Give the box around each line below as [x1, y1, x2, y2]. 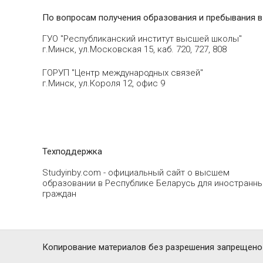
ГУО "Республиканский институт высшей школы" [42, 33, 242, 45]
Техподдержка [42, 146, 102, 157]
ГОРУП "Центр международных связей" [42, 68, 203, 79]
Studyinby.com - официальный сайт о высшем [42, 167, 230, 178]
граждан [42, 188, 76, 200]
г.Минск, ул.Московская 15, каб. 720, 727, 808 [42, 44, 227, 55]
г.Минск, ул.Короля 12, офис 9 [42, 78, 165, 89]
